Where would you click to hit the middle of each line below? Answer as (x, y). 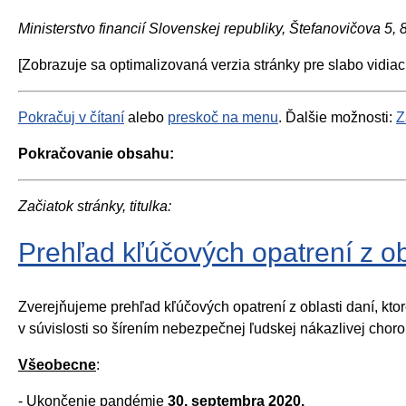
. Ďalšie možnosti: (337, 117)
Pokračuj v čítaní (71, 117)
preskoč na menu (223, 117)
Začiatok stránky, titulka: (95, 206)
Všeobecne (57, 364)
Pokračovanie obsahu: (96, 154)
